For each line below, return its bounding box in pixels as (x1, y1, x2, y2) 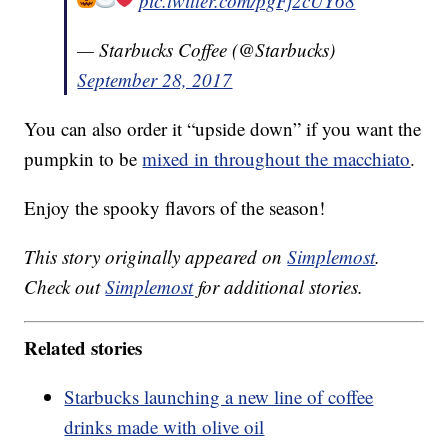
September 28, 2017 (77, 67, 233, 93)
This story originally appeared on (24, 244, 288, 270)
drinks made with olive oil (64, 413, 265, 439)
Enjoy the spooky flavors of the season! (24, 195, 326, 221)
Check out (24, 274, 106, 300)
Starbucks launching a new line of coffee (64, 383, 374, 409)
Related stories (24, 333, 143, 361)
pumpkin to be (24, 146, 143, 172)
